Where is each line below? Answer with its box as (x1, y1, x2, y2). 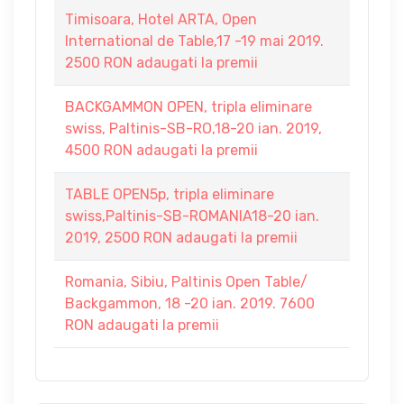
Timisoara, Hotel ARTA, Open (65, 11, 257, 28)
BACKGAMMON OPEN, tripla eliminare (65, 98, 312, 115)
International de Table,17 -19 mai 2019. (65, 32, 324, 50)
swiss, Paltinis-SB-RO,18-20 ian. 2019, (65, 120, 322, 137)
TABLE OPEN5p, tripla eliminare (65, 186, 274, 203)
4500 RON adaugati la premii (65, 142, 258, 159)
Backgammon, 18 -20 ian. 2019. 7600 (65, 295, 315, 312)
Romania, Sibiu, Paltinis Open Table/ (65, 273, 308, 290)
